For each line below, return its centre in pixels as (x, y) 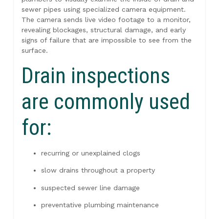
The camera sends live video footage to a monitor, (106, 19)
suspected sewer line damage (90, 187)
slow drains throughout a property (98, 170)
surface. (34, 50)
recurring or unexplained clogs (90, 153)
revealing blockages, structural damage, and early (103, 30)
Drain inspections (96, 75)
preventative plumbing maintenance (100, 205)
